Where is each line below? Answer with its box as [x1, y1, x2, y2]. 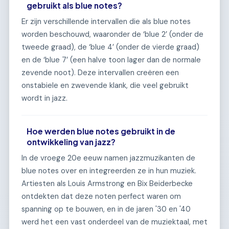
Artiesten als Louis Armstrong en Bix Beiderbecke [21, 178, 193, 189]
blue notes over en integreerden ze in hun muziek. [21, 166, 196, 176]
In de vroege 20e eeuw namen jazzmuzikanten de [21, 153, 195, 164]
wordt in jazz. [21, 93, 67, 104]
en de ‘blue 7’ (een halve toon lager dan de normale [21, 55, 201, 65]
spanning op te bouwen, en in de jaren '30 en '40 [21, 204, 191, 215]
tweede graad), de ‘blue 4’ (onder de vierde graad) [21, 42, 199, 53]
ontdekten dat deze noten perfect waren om [21, 191, 181, 202]
